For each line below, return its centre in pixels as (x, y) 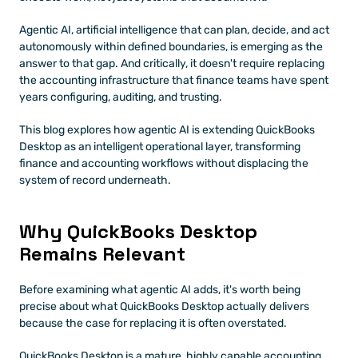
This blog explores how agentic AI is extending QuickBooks (167, 129)
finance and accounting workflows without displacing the (164, 163)
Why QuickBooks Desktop (138, 231)
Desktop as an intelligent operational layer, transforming (160, 146)
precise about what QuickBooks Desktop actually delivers (164, 306)
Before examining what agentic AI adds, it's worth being (160, 289)
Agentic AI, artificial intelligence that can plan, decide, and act (174, 30)
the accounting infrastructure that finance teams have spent (174, 80)
